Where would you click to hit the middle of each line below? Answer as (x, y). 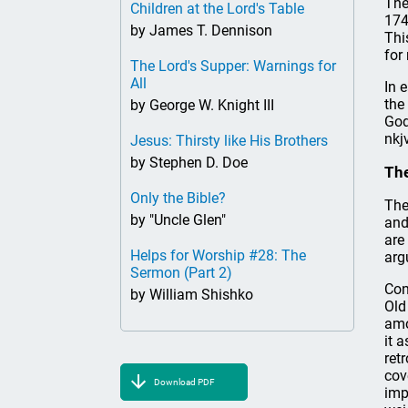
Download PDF (184, 382)
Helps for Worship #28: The (218, 255)
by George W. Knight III (202, 105)
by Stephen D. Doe (189, 163)
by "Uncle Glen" (178, 220)
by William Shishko (192, 295)
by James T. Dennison (201, 31)
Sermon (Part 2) (181, 273)
